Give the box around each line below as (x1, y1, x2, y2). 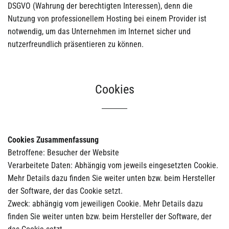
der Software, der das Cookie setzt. (8, 186, 123, 196)
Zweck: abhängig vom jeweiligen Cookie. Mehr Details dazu (8, 198, 203, 209)
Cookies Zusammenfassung (8, 134, 99, 145)
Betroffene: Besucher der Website (8, 147, 119, 157)
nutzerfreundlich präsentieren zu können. (8, 39, 144, 49)
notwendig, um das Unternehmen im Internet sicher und (8, 26, 191, 36)
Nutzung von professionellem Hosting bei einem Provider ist (8, 13, 207, 24)
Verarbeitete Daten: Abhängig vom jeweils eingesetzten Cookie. (8, 160, 218, 170)
